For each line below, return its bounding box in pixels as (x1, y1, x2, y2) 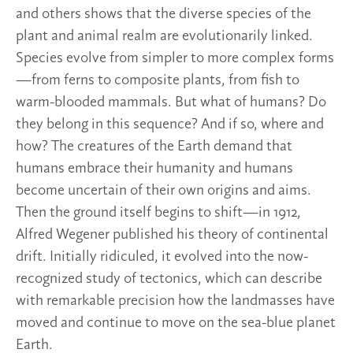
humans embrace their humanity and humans (16, 160, 293, 176)
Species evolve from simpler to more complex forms (16, 50, 334, 66)
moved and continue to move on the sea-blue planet (16, 314, 336, 331)
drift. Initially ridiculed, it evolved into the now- (16, 248, 308, 265)
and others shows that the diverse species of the (16, 6, 311, 22)
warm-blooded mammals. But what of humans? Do (16, 94, 326, 110)
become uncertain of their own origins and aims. (16, 182, 311, 199)
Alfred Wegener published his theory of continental (16, 226, 329, 243)
